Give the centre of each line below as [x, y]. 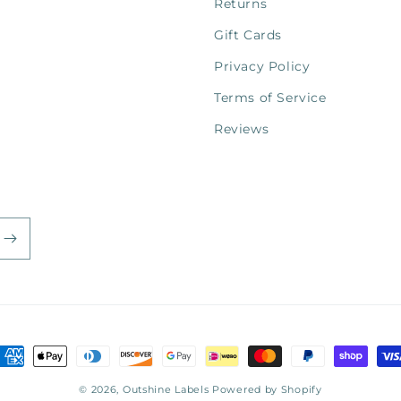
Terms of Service [270, 98]
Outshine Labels [166, 389]
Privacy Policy [262, 66]
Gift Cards [248, 35]
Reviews [242, 129]
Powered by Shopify [267, 389]
